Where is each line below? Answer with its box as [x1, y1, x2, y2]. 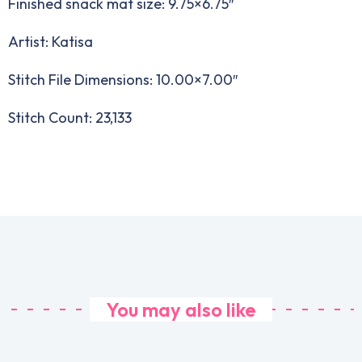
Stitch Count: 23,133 [8, 107, 132, 127]
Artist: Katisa [8, 32, 93, 51]
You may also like [106, 297, 256, 322]
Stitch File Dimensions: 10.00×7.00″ [8, 69, 238, 89]
